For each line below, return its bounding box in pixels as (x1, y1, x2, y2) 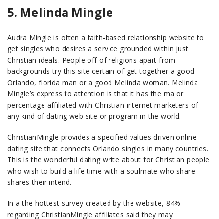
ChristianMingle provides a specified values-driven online (7, 132, 197, 142)
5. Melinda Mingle (7, 4, 113, 20)
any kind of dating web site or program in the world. (7, 111, 181, 121)
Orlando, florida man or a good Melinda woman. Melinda (7, 78, 198, 87)
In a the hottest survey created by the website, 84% (7, 198, 181, 208)
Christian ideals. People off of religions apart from (7, 55, 175, 65)
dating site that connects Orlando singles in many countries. (7, 144, 209, 153)
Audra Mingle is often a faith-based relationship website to (7, 33, 204, 42)
